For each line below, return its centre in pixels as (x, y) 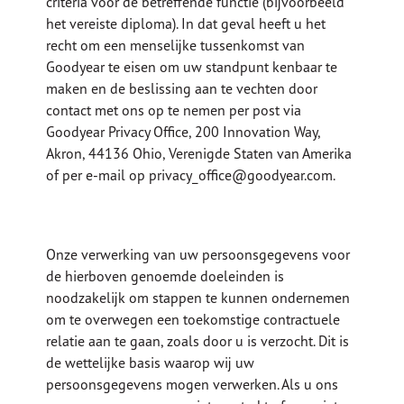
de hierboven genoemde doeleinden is (165, 276)
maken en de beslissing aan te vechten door (182, 89)
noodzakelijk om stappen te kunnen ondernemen (198, 298)
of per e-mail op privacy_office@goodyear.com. (191, 175)
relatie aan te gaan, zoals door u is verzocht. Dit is (198, 341)
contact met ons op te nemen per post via (174, 110)
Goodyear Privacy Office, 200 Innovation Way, (184, 132)
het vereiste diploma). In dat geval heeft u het (186, 24)
